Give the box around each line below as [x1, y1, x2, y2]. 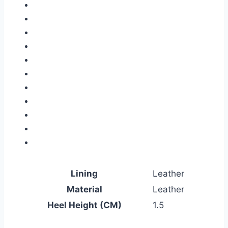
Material [66, 184, 102, 194]
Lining [71, 168, 98, 179]
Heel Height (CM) [47, 200, 122, 210]
